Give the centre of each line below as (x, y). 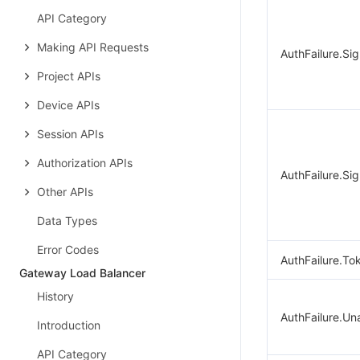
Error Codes (68, 250)
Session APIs (70, 134)
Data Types (67, 221)
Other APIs (65, 192)
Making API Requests (93, 47)
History (55, 296)
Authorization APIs (85, 163)
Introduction (69, 325)
